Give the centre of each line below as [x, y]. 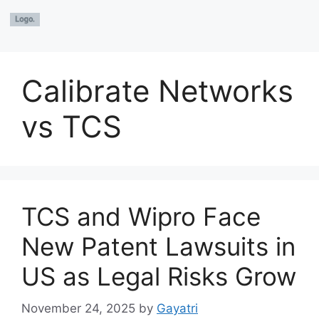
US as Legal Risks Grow [159, 276]
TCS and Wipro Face [141, 216]
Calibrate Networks [157, 91]
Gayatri [177, 308]
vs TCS [72, 126]
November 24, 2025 [78, 308]
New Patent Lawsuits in [158, 246]
